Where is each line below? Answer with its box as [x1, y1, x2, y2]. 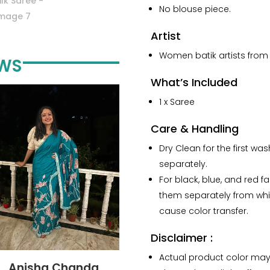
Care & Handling [150, 121, 239, 136]
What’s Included [150, 74, 237, 90]
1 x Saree [159, 95, 195, 108]
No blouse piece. [159, 2, 231, 15]
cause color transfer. [159, 204, 248, 217]
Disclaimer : [150, 230, 213, 245]
